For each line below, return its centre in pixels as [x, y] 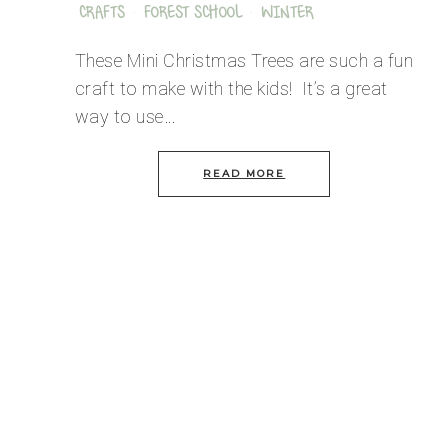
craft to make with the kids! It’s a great [231, 89]
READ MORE [244, 174]
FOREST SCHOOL [192, 15]
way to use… [125, 117]
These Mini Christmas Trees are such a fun [243, 61]
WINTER [287, 15]
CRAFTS [101, 15]
